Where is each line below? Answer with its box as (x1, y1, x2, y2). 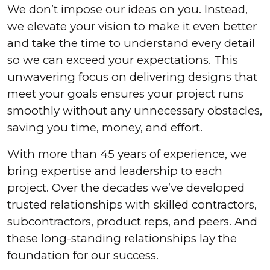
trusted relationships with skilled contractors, (7, 198, 257, 212)
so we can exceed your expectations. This (7, 53, 238, 67)
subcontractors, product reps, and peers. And (7, 215, 257, 228)
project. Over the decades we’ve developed (7, 181, 245, 195)
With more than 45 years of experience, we (7, 147, 247, 161)
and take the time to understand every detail (7, 36, 255, 50)
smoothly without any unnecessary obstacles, (7, 104, 262, 118)
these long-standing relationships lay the (7, 231, 237, 245)
